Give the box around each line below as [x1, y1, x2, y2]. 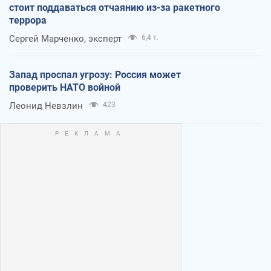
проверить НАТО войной [9, 81, 120, 93]
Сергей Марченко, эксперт [9, 33, 122, 44]
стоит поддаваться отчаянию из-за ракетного [9, 1, 220, 13]
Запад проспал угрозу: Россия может [9, 68, 181, 80]
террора [9, 14, 47, 26]
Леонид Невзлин [9, 100, 83, 111]
